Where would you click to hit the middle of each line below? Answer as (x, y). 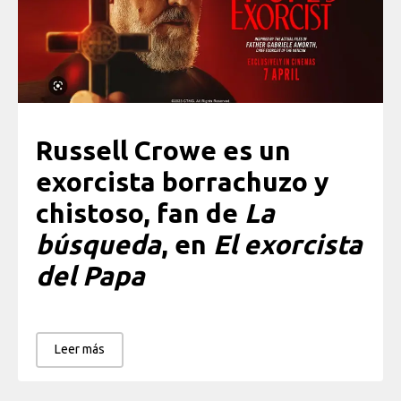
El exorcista (288, 244)
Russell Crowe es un (163, 150)
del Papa (90, 275)
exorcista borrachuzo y (182, 181)
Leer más (80, 350)
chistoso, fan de (140, 213)
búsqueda (98, 244)
